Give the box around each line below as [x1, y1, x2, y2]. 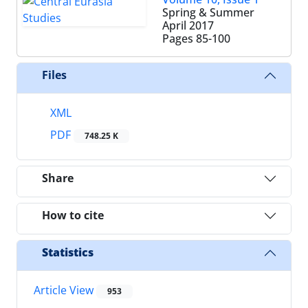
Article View [34, 282, 96, 298]
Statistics [42, 245, 93, 261]
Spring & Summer [162, 4, 254, 20]
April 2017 [162, 17, 214, 33]
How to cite [42, 208, 104, 223]
